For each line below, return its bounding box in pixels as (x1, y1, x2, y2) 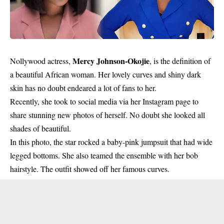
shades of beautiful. (10, 123, 71, 133)
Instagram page (142, 96, 190, 106)
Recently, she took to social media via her (10, 96, 142, 106)
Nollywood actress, (10, 55, 72, 66)
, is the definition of (149, 55, 210, 66)
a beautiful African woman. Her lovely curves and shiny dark (10, 69, 201, 79)
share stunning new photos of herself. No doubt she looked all (10, 109, 205, 120)
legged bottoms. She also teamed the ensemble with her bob (10, 150, 198, 160)
